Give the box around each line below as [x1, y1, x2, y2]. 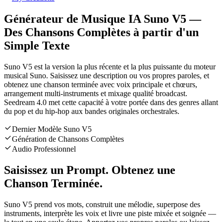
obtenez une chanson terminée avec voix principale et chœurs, [4, 80, 197, 89]
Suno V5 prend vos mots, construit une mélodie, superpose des [4, 200, 200, 209]
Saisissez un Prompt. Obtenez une [4, 164, 175, 177]
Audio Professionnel [12, 145, 76, 154]
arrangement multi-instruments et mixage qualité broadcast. [4, 89, 187, 98]
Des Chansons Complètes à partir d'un [4, 26, 199, 39]
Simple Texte [4, 39, 70, 53]
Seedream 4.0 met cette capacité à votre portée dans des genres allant [4, 98, 218, 107]
